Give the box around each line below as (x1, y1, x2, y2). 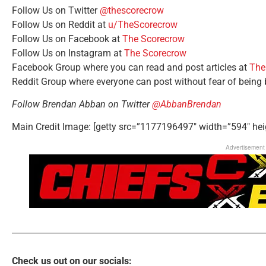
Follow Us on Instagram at (12, 47, 124, 59)
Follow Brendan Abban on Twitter (12, 98, 152, 110)
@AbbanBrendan (152, 98, 221, 110)
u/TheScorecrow (108, 18, 178, 30)
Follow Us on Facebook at (12, 33, 122, 45)
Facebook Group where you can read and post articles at (12, 61, 249, 73)
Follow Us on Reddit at (12, 18, 108, 30)
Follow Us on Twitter (12, 4, 100, 16)
